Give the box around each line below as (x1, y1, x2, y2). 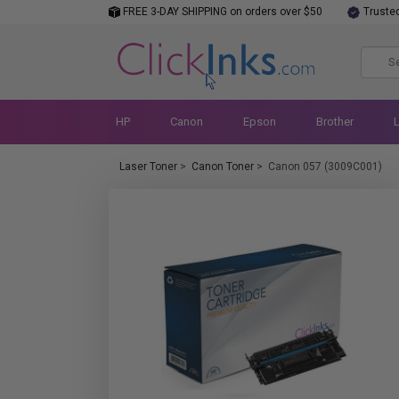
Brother (315, 115, 354, 128)
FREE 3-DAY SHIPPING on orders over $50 (120, 5, 322, 18)
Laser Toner (119, 160, 177, 173)
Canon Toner (191, 160, 254, 173)
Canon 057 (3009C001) (268, 160, 382, 173)
